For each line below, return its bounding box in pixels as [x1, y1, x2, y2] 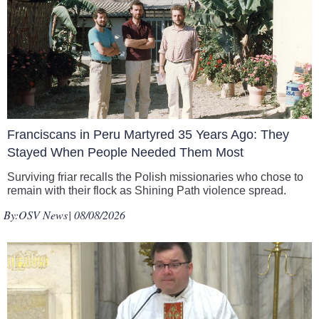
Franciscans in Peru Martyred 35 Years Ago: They [7, 127, 289, 142]
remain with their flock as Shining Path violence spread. [7, 184, 286, 197]
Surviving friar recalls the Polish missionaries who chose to [7, 171, 303, 183]
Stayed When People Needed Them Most [7, 145, 244, 159]
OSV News [19, 207, 68, 222]
